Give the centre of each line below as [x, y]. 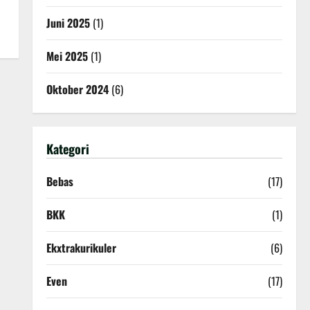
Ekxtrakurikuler [81, 248]
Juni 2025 [68, 23]
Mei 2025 [67, 56]
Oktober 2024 [77, 89]
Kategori [67, 149]
